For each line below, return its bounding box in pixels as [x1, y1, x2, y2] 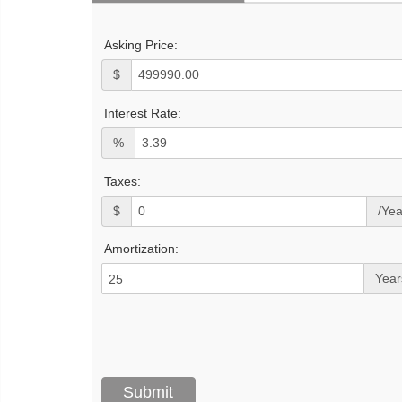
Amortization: [104, 241, 179, 257]
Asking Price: [104, 37, 178, 52]
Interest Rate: [104, 105, 181, 120]
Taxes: [104, 173, 141, 188]
